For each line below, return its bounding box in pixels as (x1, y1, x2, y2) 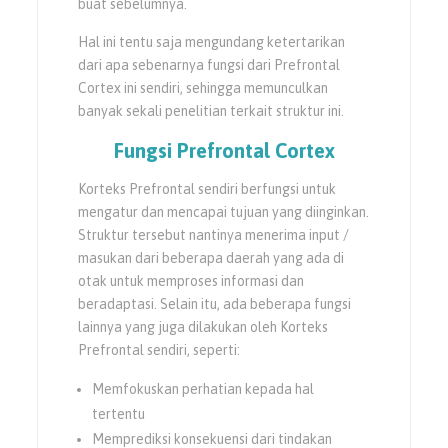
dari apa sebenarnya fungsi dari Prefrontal (78, 56, 341, 73)
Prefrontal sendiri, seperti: (78, 341, 241, 358)
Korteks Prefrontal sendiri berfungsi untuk (78, 180, 337, 197)
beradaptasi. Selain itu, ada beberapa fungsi (78, 295, 352, 312)
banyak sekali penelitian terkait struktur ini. (78, 102, 345, 119)
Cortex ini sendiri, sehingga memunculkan (78, 79, 329, 96)
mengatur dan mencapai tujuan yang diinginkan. (78, 203, 370, 220)
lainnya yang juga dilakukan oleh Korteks (78, 318, 329, 335)
